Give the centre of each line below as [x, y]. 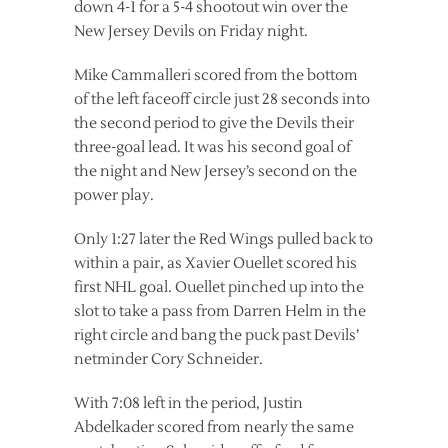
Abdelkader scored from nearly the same [214, 428]
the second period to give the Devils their [214, 124]
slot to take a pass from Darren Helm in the [220, 312]
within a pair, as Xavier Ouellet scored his [215, 264]
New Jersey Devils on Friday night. [191, 32]
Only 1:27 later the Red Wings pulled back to [223, 240]
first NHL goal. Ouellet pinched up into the [219, 288]
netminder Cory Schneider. [168, 360]
